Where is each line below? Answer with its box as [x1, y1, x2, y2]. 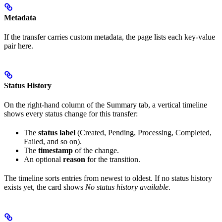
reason [63, 155, 85, 164]
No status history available [85, 182, 168, 191]
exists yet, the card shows [4, 182, 85, 191]
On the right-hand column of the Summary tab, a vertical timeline [4, 100, 207, 109]
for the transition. [85, 155, 140, 164]
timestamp [38, 146, 73, 155]
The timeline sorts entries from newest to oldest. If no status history [4, 173, 212, 182]
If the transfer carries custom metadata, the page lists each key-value [4, 33, 215, 42]
